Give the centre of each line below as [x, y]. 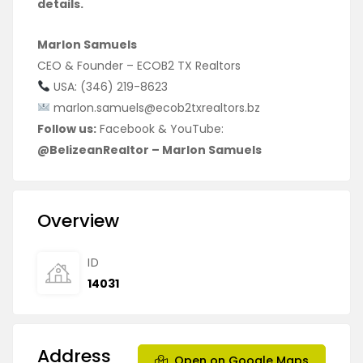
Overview [78, 221]
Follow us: [67, 129]
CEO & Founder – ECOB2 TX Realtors [139, 66]
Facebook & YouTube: [160, 129]
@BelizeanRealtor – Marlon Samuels [149, 150]
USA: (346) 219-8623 [109, 87]
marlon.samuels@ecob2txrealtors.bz [156, 108]
